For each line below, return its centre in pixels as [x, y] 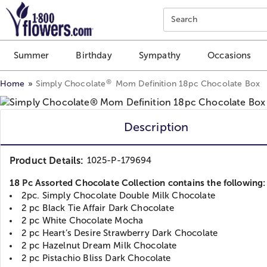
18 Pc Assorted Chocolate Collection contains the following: [138, 182]
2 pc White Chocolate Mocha [83, 220]
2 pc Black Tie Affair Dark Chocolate [98, 208]
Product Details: [47, 160]
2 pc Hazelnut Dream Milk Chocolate [99, 245]
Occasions [229, 55]
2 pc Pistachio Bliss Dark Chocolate [96, 258]
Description [156, 127]
